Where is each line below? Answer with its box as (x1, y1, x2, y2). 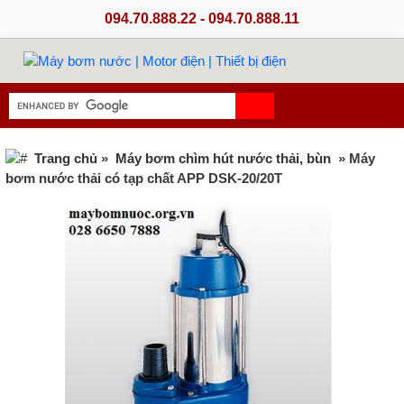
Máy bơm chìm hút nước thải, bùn (115, 151, 331, 167)
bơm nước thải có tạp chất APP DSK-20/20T (5, 170, 282, 187)
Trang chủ (34, 151, 97, 167)
